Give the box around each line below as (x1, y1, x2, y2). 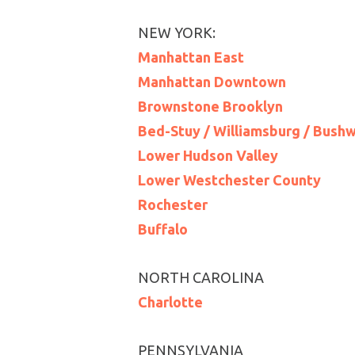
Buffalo (138, 221, 188, 237)
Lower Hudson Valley (138, 147, 278, 163)
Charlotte (138, 294, 203, 310)
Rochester (138, 197, 208, 212)
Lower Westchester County (138, 172, 321, 188)
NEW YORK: (138, 25, 216, 40)
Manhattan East (138, 49, 244, 65)
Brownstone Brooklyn (138, 98, 283, 114)
